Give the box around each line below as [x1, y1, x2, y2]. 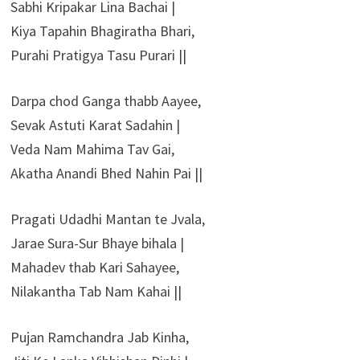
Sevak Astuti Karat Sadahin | [10, 115, 180, 134]
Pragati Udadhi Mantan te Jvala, [10, 209, 205, 228]
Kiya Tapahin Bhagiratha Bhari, [10, 21, 194, 40]
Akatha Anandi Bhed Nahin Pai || [10, 163, 202, 182]
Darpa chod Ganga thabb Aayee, [10, 91, 201, 110]
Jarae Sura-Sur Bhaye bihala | [10, 233, 184, 252]
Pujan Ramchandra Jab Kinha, [10, 327, 189, 346]
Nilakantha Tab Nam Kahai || [10, 281, 182, 301]
